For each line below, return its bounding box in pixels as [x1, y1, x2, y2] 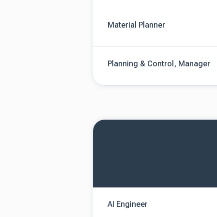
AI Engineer [108, 200, 148, 209]
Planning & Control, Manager [108, 59, 210, 68]
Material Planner [108, 20, 165, 30]
